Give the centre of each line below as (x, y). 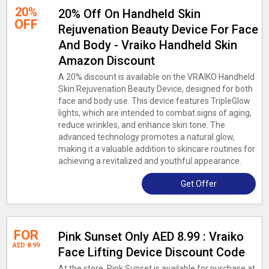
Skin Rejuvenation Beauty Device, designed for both (155, 89)
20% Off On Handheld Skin (129, 14)
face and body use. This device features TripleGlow (154, 101)
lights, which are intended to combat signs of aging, (155, 113)
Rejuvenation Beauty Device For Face (158, 29)
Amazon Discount (106, 61)
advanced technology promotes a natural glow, (146, 137)
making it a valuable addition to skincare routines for (156, 149)
